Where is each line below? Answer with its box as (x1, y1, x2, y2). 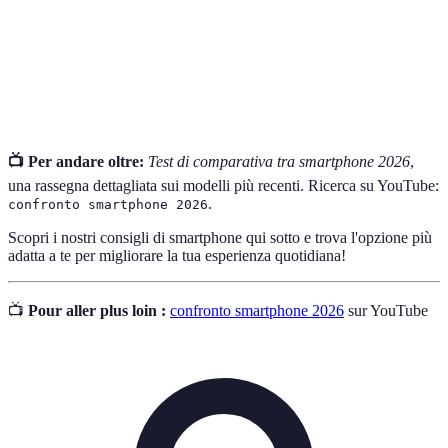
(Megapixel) (25, 65, 97, 81)
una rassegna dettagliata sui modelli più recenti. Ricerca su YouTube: (8, 176, 439, 194)
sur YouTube (344, 301, 428, 319)
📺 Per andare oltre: (8, 152, 144, 170)
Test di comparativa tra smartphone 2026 (148, 152, 410, 170)
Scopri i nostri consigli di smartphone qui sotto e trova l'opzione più (8, 228, 432, 246)
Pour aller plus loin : (28, 301, 166, 319)
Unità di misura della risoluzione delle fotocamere (139, 34, 422, 50)
